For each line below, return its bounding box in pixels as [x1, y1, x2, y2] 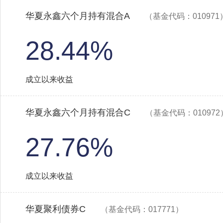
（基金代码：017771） [101, 205, 183, 214]
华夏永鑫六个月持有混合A [25, 11, 130, 21]
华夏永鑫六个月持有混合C [25, 108, 130, 117]
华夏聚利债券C [25, 204, 86, 214]
